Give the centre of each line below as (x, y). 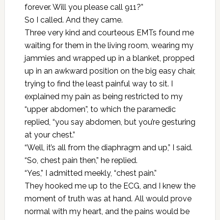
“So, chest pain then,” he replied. (81, 160)
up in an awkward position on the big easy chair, (110, 71)
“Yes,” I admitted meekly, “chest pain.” (90, 173)
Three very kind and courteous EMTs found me (109, 33)
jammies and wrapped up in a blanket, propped (109, 58)
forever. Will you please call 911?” (84, 7)
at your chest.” (50, 135)
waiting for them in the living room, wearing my (109, 45)
